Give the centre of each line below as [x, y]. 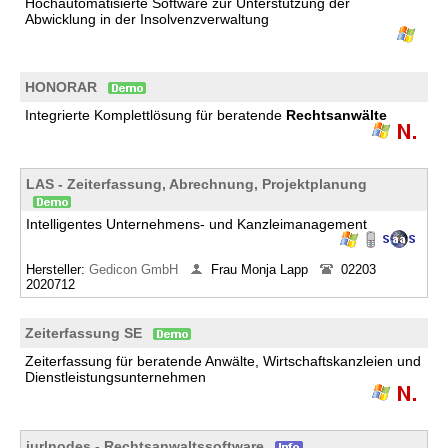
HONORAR [61, 87]
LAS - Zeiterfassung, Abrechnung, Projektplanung [196, 184]
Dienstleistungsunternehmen [115, 377]
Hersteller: [57, 269]
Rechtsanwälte [336, 115]
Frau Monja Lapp [261, 269]
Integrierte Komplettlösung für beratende [155, 115]
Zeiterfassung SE [83, 333]
